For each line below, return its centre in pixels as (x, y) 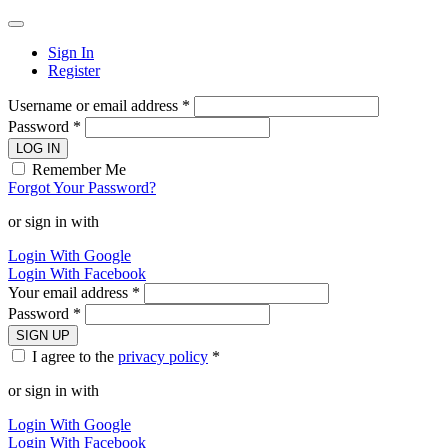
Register (74, 71)
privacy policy (163, 357)
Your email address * (74, 293)
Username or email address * (99, 106)
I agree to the (75, 357)
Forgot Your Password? (82, 188)
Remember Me (79, 170)
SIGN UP (43, 336)
